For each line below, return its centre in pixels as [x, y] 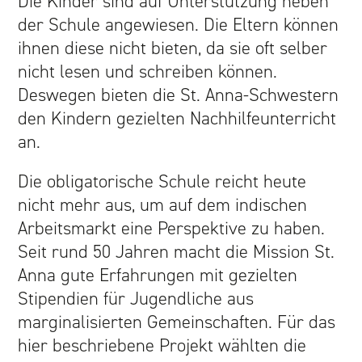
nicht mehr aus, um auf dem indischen [163, 204]
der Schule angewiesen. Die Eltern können [179, 24]
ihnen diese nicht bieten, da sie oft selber [173, 48]
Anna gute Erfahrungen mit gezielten [158, 275]
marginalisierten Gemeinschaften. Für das [177, 322]
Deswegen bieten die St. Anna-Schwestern [179, 95]
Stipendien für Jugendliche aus [136, 298]
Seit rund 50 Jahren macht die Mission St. [177, 251]
